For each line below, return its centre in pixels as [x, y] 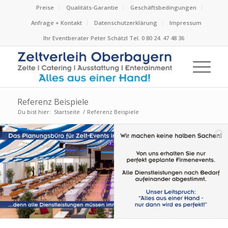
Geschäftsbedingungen [163, 7]
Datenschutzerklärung [126, 23]
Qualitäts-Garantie [92, 7]
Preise [45, 7]
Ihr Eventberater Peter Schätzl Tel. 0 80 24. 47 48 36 [114, 38]
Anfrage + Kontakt [57, 23]
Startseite [67, 112]
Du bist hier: [34, 112]
